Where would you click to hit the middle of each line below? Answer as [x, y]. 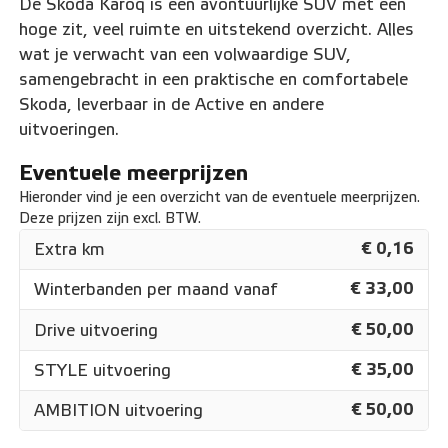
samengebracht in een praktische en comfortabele [214, 79]
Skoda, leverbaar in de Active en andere [172, 104]
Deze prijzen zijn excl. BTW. [110, 218]
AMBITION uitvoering [119, 411]
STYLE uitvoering [103, 370]
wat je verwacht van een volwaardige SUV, [185, 54]
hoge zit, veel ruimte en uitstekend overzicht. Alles [217, 29]
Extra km [70, 249]
